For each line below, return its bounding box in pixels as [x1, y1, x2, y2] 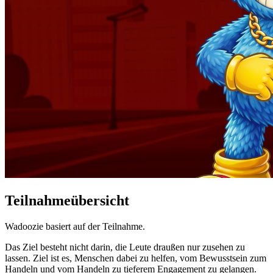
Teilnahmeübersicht [5, 192, 129, 208]
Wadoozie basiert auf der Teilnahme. [5, 221, 145, 232]
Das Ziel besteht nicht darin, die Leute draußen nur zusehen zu [5, 241, 245, 252]
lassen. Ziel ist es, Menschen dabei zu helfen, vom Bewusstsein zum [5, 252, 266, 263]
